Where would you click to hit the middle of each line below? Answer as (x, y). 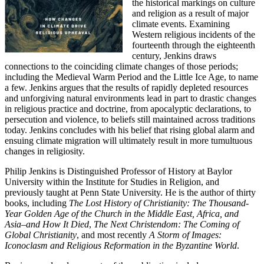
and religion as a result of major (190, 13)
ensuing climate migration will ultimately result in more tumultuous (128, 140)
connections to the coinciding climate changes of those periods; (121, 66)
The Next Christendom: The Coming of (166, 224)
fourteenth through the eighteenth (194, 45)
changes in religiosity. (45, 151)
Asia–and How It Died (47, 224)
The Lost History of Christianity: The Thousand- (159, 203)
